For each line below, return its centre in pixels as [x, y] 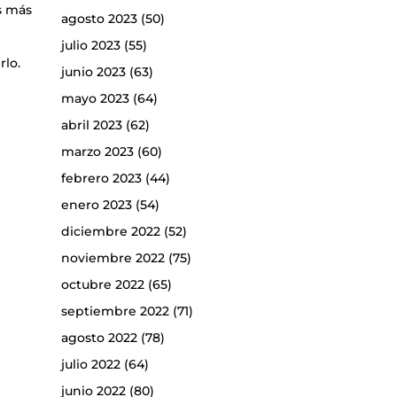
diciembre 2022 [110, 231]
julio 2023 [90, 45]
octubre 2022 [102, 284]
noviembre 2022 [113, 257]
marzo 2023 [97, 151]
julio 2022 [90, 364]
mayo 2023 [95, 98]
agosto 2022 [99, 337]
